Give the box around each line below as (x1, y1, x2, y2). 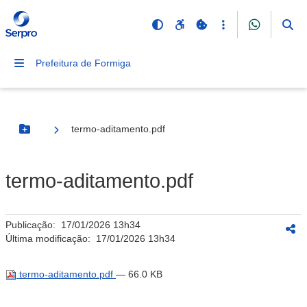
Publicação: (5, 219, 61, 230)
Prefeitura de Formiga (36, 58, 131, 69)
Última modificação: (5, 233, 96, 244)
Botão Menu (23, 129, 81, 140)
